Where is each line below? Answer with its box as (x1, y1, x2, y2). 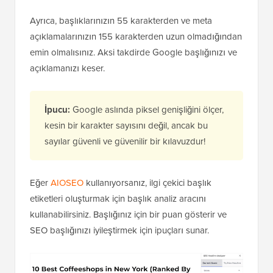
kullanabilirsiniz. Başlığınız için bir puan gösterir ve (30, 207, 227, 221)
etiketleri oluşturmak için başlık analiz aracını (30, 191, 206, 205)
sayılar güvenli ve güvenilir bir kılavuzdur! (44, 134, 205, 147)
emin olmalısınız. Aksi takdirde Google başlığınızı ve (30, 45, 237, 58)
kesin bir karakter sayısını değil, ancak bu (44, 118, 208, 132)
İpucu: (44, 102, 70, 116)
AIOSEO (51, 175, 83, 189)
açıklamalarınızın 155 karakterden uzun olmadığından (30, 29, 242, 43)
